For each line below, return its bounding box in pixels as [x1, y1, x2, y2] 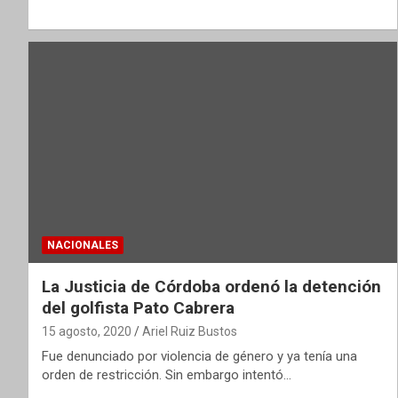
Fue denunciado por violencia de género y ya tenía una [42, 347, 357, 364]
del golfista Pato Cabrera [42, 297, 235, 318]
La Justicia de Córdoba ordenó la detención [42, 275, 381, 297]
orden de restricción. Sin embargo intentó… [42, 366, 291, 383]
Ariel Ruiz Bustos [142, 323, 237, 338]
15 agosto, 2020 [42, 323, 131, 338]
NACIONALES [47, 238, 118, 251]
